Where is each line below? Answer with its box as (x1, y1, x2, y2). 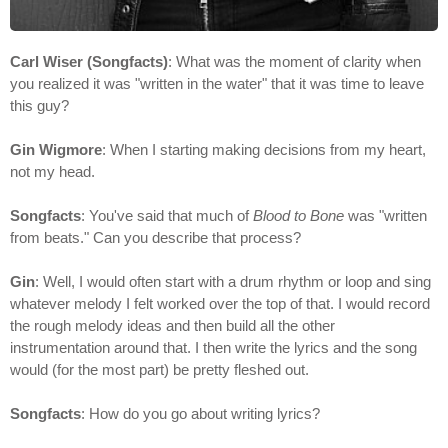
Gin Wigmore (10, 141, 102, 158)
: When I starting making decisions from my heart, (102, 141, 426, 158)
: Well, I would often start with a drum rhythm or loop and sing (35, 273, 431, 290)
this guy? (10, 97, 69, 114)
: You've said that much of (81, 207, 253, 224)
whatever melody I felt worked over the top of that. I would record (10, 295, 430, 312)
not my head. (10, 163, 95, 180)
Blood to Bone (253, 207, 344, 224)
